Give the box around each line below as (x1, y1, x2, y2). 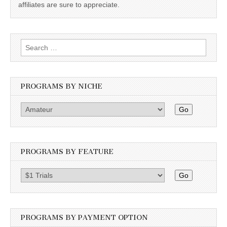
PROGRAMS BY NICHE (21, 82, 102, 91)
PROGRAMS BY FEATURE (21, 147, 113, 157)
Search (20, 40, 43, 48)
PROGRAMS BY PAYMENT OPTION (21, 213, 148, 222)
